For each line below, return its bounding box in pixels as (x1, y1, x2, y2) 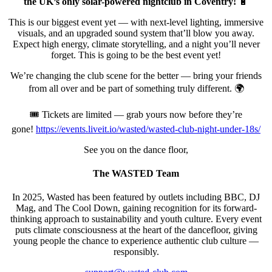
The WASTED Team (93, 168, 179, 179)
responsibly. (113, 246, 159, 257)
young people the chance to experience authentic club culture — (13, 236, 259, 246)
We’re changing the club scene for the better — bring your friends (10, 70, 262, 81)
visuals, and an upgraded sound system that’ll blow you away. (18, 27, 254, 38)
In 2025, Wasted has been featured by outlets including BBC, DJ (12, 192, 260, 203)
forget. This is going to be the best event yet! (51, 49, 221, 60)
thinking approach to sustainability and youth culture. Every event (10, 214, 262, 225)
